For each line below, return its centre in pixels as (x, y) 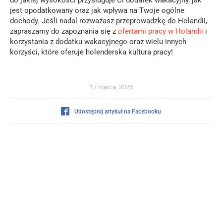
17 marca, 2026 (111, 87)
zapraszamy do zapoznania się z (64, 31)
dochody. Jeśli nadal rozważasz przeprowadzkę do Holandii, (109, 21)
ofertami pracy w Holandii (161, 31)
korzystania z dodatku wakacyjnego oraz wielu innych (98, 41)
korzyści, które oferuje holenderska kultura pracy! (91, 52)
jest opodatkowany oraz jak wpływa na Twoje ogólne (97, 10)
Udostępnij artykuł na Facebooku (118, 111)
